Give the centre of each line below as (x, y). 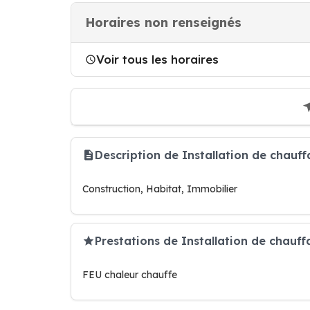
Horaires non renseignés (163, 22)
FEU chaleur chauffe (130, 275)
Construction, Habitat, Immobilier (160, 189)
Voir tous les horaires (157, 59)
